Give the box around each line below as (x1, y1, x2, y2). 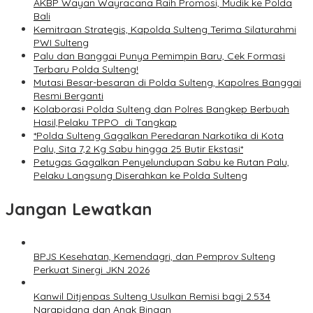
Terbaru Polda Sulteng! (34, 63, 138, 76)
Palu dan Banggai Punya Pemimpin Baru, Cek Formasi (34, 50, 285, 63)
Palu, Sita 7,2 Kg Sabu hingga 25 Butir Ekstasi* (34, 143, 243, 156)
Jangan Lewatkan (6, 198, 152, 220)
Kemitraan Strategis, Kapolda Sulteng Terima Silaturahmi (34, 23, 296, 36)
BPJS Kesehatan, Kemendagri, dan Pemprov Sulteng (34, 250, 275, 263)
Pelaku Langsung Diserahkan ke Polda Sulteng (34, 169, 247, 182)
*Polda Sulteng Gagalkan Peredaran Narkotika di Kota (34, 129, 284, 143)
